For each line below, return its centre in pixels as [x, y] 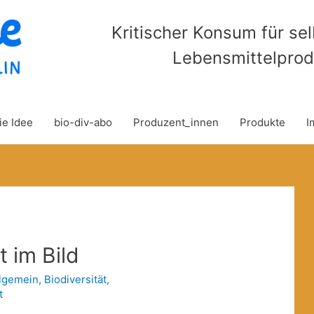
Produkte [262, 122]
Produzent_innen [176, 122]
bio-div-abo [83, 122]
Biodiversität [76, 280]
